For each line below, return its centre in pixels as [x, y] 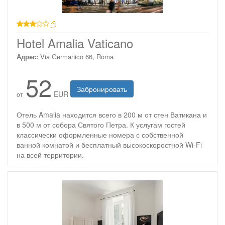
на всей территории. [50, 155]
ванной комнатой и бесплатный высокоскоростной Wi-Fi [109, 145]
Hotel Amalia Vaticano [75, 43]
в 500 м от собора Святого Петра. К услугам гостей [101, 125]
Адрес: [27, 57]
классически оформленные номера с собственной [100, 135]
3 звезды [31, 32]
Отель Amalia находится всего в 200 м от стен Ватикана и [112, 115]
